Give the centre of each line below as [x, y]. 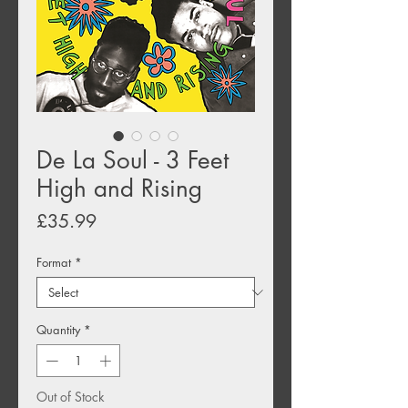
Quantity [58, 330]
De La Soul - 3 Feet [133, 161]
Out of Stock [71, 396]
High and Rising [119, 189]
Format [54, 263]
